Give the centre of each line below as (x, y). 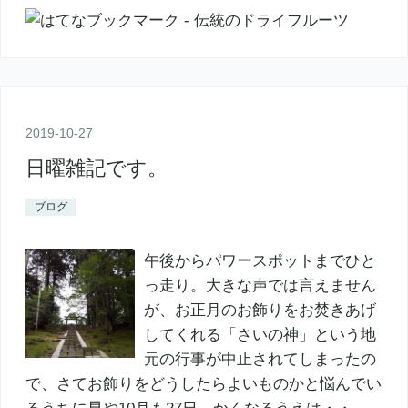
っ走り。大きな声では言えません (260, 286)
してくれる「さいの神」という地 (260, 335)
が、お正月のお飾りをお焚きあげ (260, 311)
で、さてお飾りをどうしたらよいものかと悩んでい (203, 384)
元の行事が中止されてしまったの (260, 360)
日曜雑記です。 (96, 168)
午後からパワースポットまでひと (260, 261)
